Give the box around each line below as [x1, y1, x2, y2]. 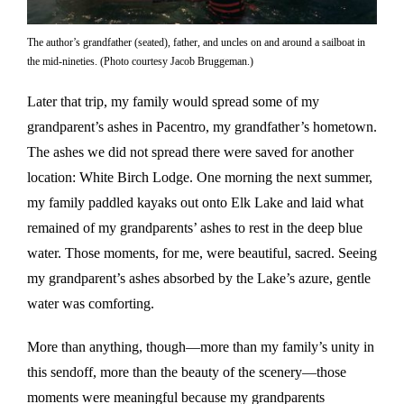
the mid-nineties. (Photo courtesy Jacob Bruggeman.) [27, 55, 253, 69]
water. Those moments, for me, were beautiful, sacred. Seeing [27, 245, 377, 262]
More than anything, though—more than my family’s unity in [27, 339, 374, 355]
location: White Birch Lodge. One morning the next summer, [27, 170, 372, 186]
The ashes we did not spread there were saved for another [27, 144, 353, 161]
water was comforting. [27, 296, 154, 312]
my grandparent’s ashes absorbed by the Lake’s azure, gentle [27, 271, 371, 287]
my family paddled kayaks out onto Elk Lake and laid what [27, 195, 363, 211]
